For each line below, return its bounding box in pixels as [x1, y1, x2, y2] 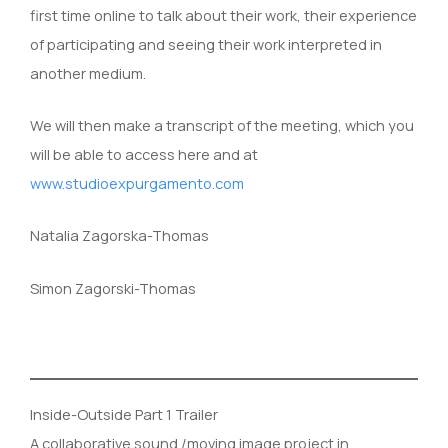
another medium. [30, 62, 149, 83]
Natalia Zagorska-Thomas [30, 225, 209, 246]
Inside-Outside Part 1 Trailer [30, 404, 218, 425]
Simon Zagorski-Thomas [30, 277, 196, 298]
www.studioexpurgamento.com [30, 172, 244, 193]
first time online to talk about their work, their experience [30, 4, 417, 25]
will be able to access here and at [30, 143, 258, 164]
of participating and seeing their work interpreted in [30, 33, 382, 54]
